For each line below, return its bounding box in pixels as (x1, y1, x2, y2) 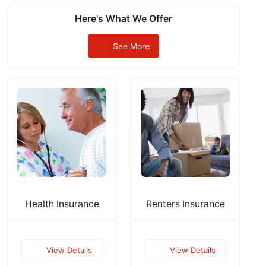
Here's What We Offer (75, 13, 172, 24)
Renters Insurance (145, 198, 225, 210)
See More (112, 40, 150, 51)
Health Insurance (24, 198, 99, 210)
